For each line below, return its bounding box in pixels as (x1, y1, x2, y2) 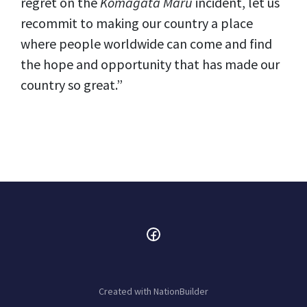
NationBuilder (153, 285, 208, 297)
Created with (99, 285, 153, 297)
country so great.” (21, 76, 125, 93)
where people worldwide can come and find (21, 35, 272, 52)
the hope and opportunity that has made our (21, 56, 280, 73)
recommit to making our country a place (21, 14, 253, 32)
